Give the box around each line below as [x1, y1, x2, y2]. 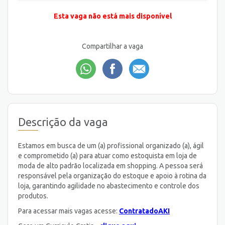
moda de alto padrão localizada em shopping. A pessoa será [18, 161, 203, 170]
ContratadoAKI [119, 206, 170, 215]
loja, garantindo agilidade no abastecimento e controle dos [18, 181, 199, 190]
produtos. [18, 191, 48, 200]
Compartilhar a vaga [82, 42, 143, 51]
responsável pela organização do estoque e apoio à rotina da [18, 171, 206, 180]
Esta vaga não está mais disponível [53, 12, 172, 21]
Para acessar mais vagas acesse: [18, 206, 119, 215]
